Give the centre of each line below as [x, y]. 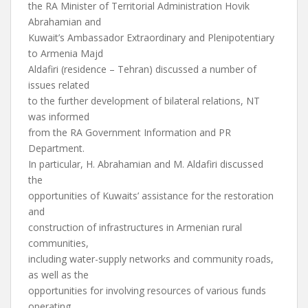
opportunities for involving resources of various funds [147, 290]
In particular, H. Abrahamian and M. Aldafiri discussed [146, 164]
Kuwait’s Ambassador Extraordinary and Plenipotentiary [151, 37]
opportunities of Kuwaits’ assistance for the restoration [151, 196]
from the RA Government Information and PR [130, 132]
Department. [56, 148]
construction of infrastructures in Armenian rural [135, 227]
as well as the [58, 275]
